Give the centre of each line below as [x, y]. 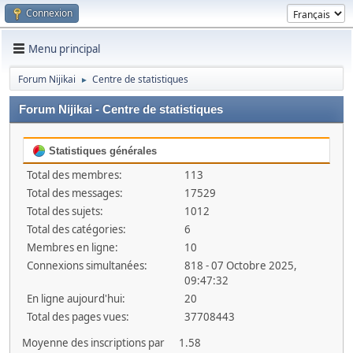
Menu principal [64, 48]
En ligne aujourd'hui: [76, 299]
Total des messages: [75, 193]
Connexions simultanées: [87, 266]
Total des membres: [74, 175]
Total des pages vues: [78, 317]
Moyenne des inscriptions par [93, 343]
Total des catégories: [76, 229]
